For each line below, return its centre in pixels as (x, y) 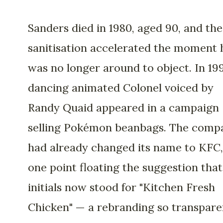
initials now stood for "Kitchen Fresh (121, 187)
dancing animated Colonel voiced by (121, 87)
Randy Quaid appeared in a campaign (123, 107)
